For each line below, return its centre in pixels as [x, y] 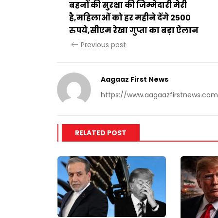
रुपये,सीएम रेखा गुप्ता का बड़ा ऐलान [134, 30]
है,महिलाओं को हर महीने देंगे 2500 [130, 18]
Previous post [103, 45]
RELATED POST [101, 133]
